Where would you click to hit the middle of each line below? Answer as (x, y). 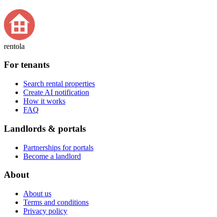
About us (37, 194)
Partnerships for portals (58, 147)
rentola (14, 46)
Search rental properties (59, 84)
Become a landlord (52, 156)
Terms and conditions (56, 202)
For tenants (27, 65)
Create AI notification (56, 93)
